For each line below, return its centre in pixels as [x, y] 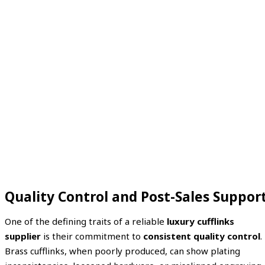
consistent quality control [202, 236]
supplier [23, 236]
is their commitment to [92, 236]
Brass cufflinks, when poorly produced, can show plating [122, 251]
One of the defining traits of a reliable [86, 221]
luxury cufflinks [201, 221]
